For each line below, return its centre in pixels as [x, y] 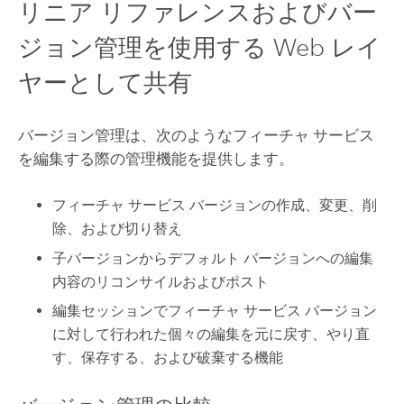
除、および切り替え [118, 229]
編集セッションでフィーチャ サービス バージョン [215, 311]
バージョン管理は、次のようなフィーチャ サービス [196, 135]
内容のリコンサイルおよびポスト [161, 281]
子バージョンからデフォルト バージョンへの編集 [213, 258]
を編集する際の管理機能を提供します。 [156, 158]
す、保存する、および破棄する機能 [168, 358]
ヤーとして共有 [105, 82]
